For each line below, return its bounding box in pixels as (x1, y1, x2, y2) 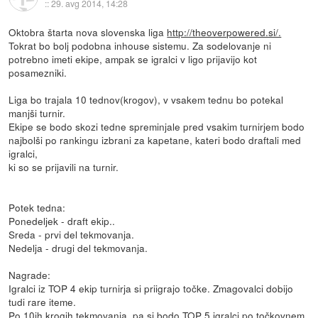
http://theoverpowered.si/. (167, 24, 282, 39)
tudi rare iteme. (9, 294, 77, 309)
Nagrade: (9, 267, 51, 282)
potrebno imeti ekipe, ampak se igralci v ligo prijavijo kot (9, 51, 258, 66)
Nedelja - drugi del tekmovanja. (9, 240, 148, 255)
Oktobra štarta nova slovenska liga (9, 24, 168, 39)
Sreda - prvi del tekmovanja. (9, 226, 135, 241)
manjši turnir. (9, 105, 66, 120)
